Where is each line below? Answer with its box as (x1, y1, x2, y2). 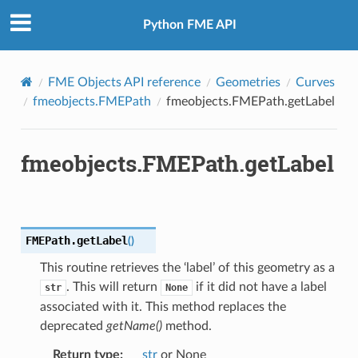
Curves (295, 75, 335, 89)
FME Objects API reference (47, 75, 201, 89)
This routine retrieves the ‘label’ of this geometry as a (39, 261, 335, 274)
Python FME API (142, 18, 237, 32)
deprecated (39, 319, 106, 332)
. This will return (66, 280, 161, 293)
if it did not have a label (192, 280, 327, 293)
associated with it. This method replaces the (39, 300, 286, 313)
